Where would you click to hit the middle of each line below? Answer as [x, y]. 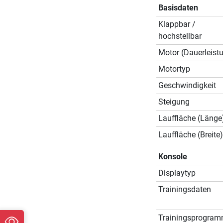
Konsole [172, 156]
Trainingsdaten [184, 189]
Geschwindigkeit [187, 85]
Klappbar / [177, 24]
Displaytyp [177, 173]
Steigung [174, 102]
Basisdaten [178, 7]
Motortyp [174, 69]
